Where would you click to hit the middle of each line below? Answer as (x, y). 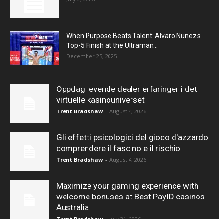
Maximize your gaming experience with (127, 186)
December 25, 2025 (92, 56)
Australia (73, 208)
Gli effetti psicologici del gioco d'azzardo (132, 138)
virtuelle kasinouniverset (100, 100)
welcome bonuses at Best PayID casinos (131, 197)
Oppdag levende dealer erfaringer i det (127, 89)
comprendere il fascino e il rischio (118, 148)
